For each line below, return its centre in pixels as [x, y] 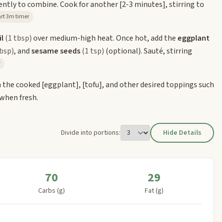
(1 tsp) [93, 51]
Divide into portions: [91, 133]
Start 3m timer [18, 16]
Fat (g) [154, 191]
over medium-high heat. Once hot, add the [105, 38]
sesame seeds [56, 51]
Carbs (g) [51, 191]
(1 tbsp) [18, 38]
